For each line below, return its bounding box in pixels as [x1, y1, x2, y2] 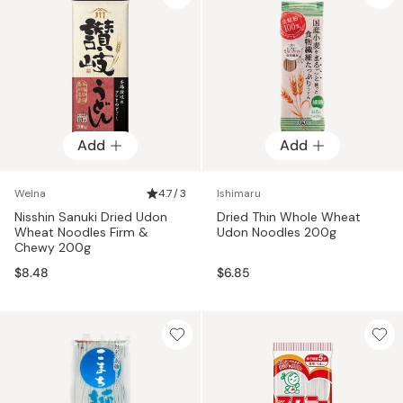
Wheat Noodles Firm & [14, 223, 148, 240]
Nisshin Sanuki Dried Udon [14, 208, 167, 225]
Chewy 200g [14, 238, 91, 255]
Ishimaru [217, 185, 261, 201]
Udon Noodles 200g [217, 223, 336, 240]
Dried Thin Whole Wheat [217, 208, 361, 225]
